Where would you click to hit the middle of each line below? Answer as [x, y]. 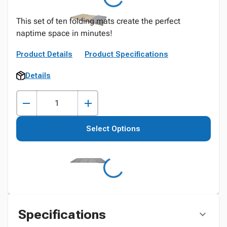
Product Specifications [126, 54]
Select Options [113, 129]
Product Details [44, 54]
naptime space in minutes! [64, 33]
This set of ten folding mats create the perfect [98, 21]
